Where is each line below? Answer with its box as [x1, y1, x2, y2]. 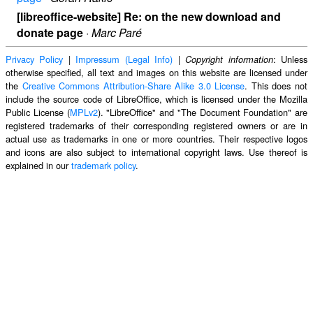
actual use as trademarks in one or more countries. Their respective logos [6, 132, 307, 146]
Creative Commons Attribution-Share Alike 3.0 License [22, 79, 245, 93]
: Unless [272, 52, 308, 66]
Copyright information [185, 53, 273, 66]
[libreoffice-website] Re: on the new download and [17, 8, 281, 25]
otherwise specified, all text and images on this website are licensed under [6, 66, 307, 80]
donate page [17, 24, 83, 41]
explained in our [6, 159, 71, 173]
